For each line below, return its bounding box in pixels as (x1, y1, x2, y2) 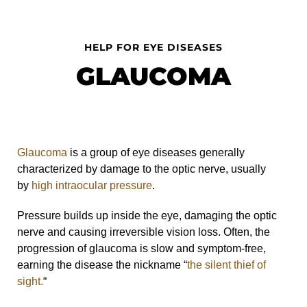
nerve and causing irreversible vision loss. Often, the (17, 225, 270, 238)
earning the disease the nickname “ (17, 258, 187, 271)
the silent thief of (187, 258, 266, 271)
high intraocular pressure (32, 179, 152, 191)
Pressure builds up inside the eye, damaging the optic (17, 209, 277, 221)
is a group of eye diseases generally (67, 146, 245, 158)
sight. (17, 275, 43, 287)
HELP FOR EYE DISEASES (84, 40, 223, 53)
